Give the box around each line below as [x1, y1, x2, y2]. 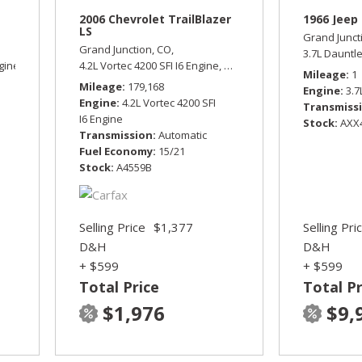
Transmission [79, 128, 154, 143]
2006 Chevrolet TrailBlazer [79, 11, 232, 27]
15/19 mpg [145, 58, 195, 74]
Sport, [24, 58, 53, 74]
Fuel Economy [79, 144, 154, 159]
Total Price [79, 277, 160, 297]
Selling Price [79, 219, 146, 236]
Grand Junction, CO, [79, 42, 175, 57]
